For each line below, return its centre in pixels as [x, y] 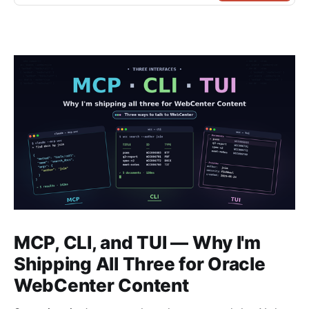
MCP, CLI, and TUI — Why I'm [137, 243]
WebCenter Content [101, 286]
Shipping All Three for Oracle [140, 264]
